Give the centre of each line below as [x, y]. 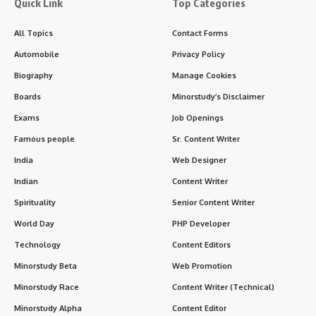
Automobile [37, 54]
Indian [26, 181]
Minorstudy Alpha [48, 308]
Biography [34, 75]
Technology [37, 244]
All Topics [34, 33]
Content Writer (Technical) [223, 287]
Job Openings [198, 117]
